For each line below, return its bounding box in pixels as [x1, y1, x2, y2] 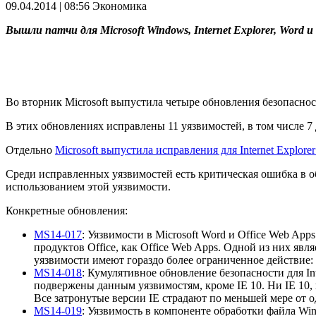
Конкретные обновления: [6, 205, 128, 217]
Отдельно [6, 144, 55, 157]
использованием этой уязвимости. [6, 181, 171, 193]
